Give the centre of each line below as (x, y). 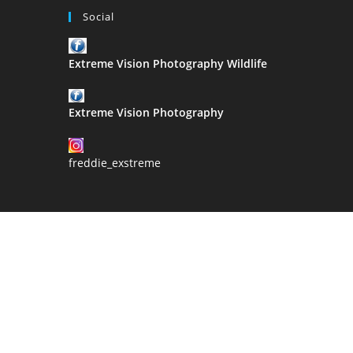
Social (98, 17)
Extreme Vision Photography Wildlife (168, 63)
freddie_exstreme (115, 162)
